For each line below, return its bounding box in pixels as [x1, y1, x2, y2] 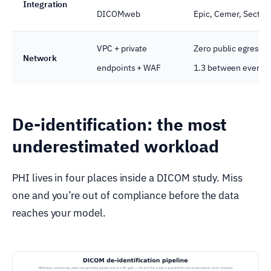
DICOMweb [97, 8, 140, 19]
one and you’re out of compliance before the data [12, 188, 240, 202]
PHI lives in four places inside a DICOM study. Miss [12, 171, 243, 184]
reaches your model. [12, 206, 106, 220]
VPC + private [97, 42, 148, 54]
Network [23, 52, 57, 64]
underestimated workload [12, 134, 219, 157]
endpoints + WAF [97, 62, 162, 73]
